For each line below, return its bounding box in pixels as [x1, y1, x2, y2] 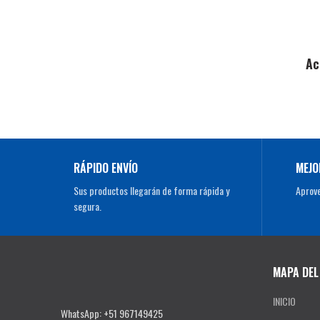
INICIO [272, 294, 296, 309]
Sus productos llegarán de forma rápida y [74, 183, 229, 199]
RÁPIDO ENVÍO [74, 159, 138, 177]
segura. [74, 199, 101, 214]
